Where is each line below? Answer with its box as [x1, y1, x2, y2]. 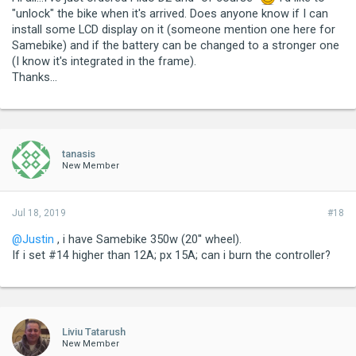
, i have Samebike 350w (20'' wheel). [54, 231, 242, 246]
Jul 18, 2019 [12, 207, 66, 219]
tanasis [62, 147, 95, 160]
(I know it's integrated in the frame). [12, 53, 196, 68]
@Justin [12, 231, 54, 246]
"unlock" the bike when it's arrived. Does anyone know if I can [12, 6, 328, 21]
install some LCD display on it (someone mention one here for [12, 21, 335, 37]
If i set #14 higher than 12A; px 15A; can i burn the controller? [12, 247, 331, 262]
